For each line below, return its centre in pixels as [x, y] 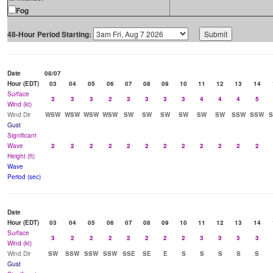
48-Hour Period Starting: [49, 34]
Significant [22, 136]
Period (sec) [24, 177]
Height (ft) [21, 156]
